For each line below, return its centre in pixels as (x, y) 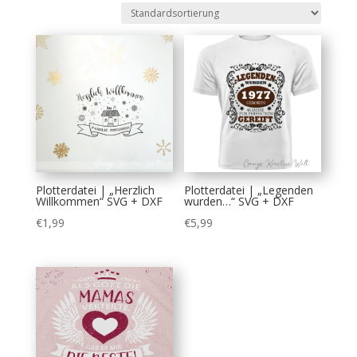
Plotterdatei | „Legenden (249, 190)
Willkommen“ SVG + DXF (99, 202)
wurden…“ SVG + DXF (239, 202)
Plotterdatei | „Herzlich (95, 190)
